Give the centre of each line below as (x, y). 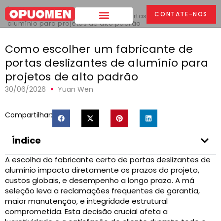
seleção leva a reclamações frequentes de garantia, (102, 191)
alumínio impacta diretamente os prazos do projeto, (102, 170)
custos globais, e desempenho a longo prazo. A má (100, 180)
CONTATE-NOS (181, 14)
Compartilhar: (29, 115)
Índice (26, 140)
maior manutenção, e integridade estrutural (86, 201)
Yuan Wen (75, 89)
